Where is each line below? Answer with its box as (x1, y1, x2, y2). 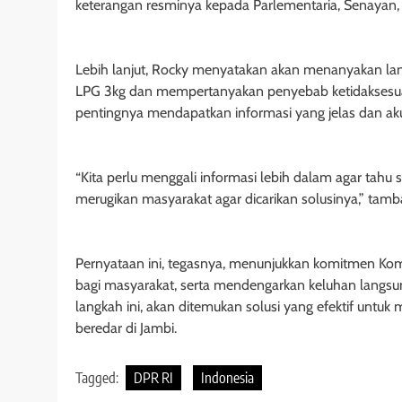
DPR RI (134, 369, 173, 388)
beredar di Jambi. (75, 319, 177, 337)
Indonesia (201, 369, 254, 388)
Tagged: (75, 369, 121, 388)
